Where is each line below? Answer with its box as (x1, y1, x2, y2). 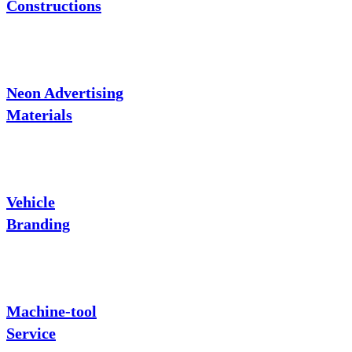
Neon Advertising (6, 83, 123, 101)
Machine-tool (6, 302, 97, 321)
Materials (6, 105, 72, 123)
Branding (6, 215, 70, 233)
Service (6, 324, 56, 343)
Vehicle (6, 193, 55, 211)
